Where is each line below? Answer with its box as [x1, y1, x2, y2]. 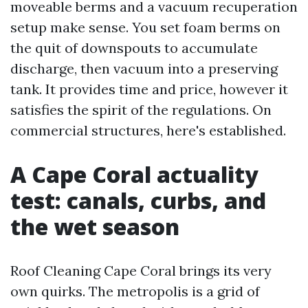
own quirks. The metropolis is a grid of [10, 283, 260, 300]
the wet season [10, 212, 179, 241]
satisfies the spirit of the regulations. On [10, 101, 272, 118]
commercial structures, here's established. [10, 122, 286, 139]
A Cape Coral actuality [10, 159, 258, 189]
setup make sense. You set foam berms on [10, 19, 280, 36]
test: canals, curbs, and [10, 186, 266, 215]
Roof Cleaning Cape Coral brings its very [10, 262, 272, 279]
